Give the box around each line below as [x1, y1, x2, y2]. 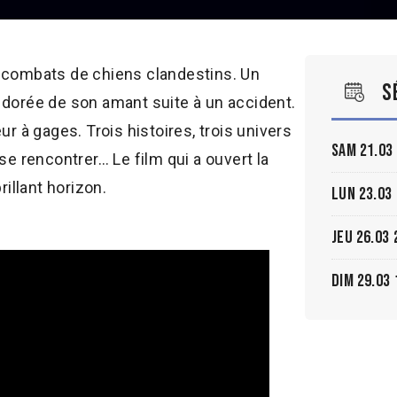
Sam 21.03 [331, 139, 393, 161]
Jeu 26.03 [331, 226, 390, 248]
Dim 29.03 [331, 269, 391, 292]
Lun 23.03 [331, 183, 393, 205]
